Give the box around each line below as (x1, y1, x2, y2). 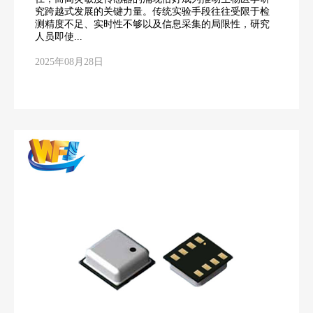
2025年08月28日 (35, 56, 103, 67)
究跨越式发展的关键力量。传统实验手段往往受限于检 (35, 6, 270, 17)
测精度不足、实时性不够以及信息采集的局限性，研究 (35, 18, 270, 29)
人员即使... (35, 31, 82, 42)
